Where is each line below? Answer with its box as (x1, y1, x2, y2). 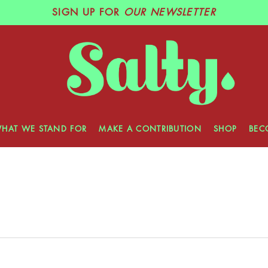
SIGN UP (52, 8, 96, 17)
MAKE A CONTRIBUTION (99, 125, 202, 133)
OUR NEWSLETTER (123, 8, 216, 17)
